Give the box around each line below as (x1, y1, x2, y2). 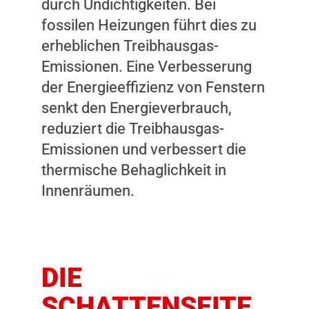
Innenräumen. (41, 181, 134, 199)
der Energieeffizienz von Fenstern (41, 78, 265, 96)
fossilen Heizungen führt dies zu (41, 16, 257, 34)
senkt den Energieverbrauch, (41, 99, 232, 117)
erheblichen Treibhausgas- (41, 37, 219, 54)
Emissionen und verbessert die (41, 140, 246, 158)
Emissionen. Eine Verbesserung (41, 57, 252, 75)
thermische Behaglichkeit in (41, 161, 226, 179)
